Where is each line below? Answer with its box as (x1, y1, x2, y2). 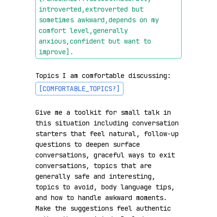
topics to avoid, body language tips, (35, 183, 175, 191)
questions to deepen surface (35, 140, 140, 149)
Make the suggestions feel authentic (35, 204, 171, 213)
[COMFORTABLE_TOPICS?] (39, 84, 120, 93)
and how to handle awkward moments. (35, 193, 167, 202)
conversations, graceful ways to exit (35, 151, 175, 159)
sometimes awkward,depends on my (39, 15, 159, 24)
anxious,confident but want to (39, 37, 151, 46)
